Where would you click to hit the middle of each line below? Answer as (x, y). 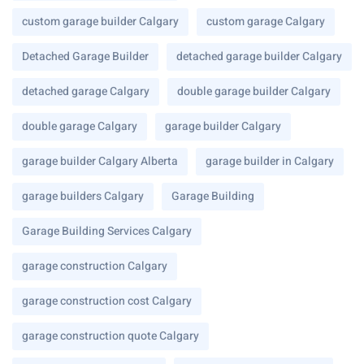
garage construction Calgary (95, 266)
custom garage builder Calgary (100, 21)
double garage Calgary (80, 126)
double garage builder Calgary (254, 91)
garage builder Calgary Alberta (100, 161)
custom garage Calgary (266, 21)
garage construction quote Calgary (110, 336)
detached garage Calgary (86, 91)
